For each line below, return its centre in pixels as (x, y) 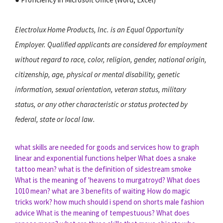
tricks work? (34, 202)
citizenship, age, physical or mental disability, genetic (98, 74)
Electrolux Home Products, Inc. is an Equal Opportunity (99, 29)
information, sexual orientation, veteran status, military (101, 89)
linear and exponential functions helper (76, 158)
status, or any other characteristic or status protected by (101, 104)
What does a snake (167, 158)
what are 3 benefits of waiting (99, 191)
